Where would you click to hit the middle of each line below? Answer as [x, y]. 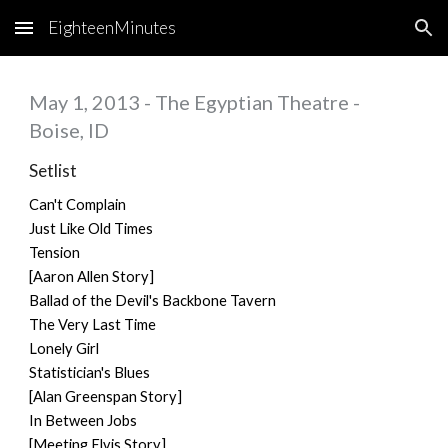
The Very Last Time [93, 324]
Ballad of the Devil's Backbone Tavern [153, 300]
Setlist [53, 170]
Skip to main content [87, 37]
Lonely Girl [64, 348]
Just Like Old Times [91, 228]
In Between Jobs [83, 420]
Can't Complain [78, 204]
